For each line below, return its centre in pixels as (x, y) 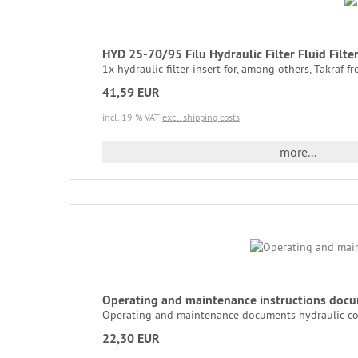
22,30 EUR (131, 338)
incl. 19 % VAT (132, 117)
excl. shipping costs (201, 117)
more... (298, 152)
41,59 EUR (131, 92)
